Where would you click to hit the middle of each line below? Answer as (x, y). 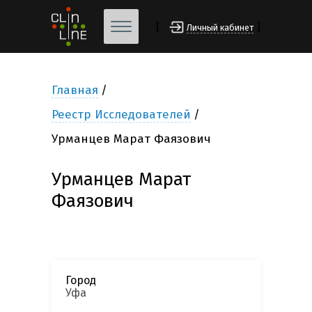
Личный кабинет (220, 28)
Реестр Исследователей (121, 115)
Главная (75, 91)
